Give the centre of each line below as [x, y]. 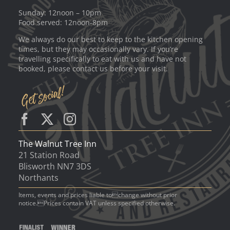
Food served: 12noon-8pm [63, 22]
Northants [38, 178]
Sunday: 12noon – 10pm [60, 13]
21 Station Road [49, 155]
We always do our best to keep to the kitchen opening [110, 39]
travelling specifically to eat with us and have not [102, 59]
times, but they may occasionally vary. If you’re [98, 49]
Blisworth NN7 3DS [55, 166]
